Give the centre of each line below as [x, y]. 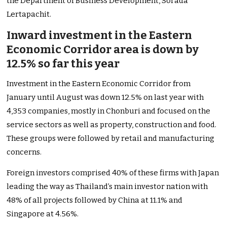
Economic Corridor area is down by [103, 50]
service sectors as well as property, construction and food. [112, 125]
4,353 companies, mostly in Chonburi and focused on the [109, 111]
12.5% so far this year [63, 64]
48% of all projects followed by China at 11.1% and [95, 200]
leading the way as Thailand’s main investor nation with [107, 187]
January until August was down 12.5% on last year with [105, 98]
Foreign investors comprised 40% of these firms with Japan [113, 173]
